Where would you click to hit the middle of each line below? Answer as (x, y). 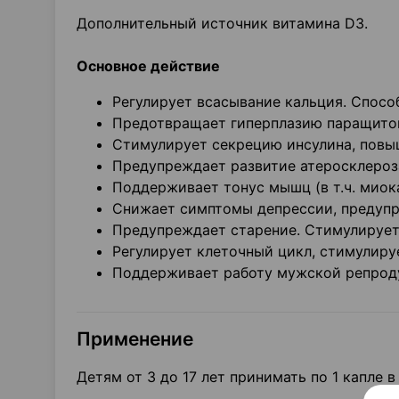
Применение (135, 339)
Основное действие (148, 66)
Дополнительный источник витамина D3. (222, 23)
